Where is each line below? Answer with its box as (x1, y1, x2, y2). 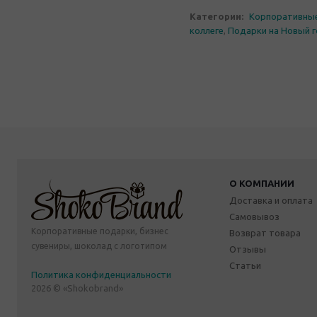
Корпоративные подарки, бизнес (31, 226, 168, 236)
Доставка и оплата (229, 195, 313, 205)
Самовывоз (229, 211, 279, 221)
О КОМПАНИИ (229, 178, 294, 188)
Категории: (190, 11, 243, 22)
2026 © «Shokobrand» (31, 282, 123, 293)
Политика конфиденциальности (31, 269, 171, 279)
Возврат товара (229, 227, 301, 238)
